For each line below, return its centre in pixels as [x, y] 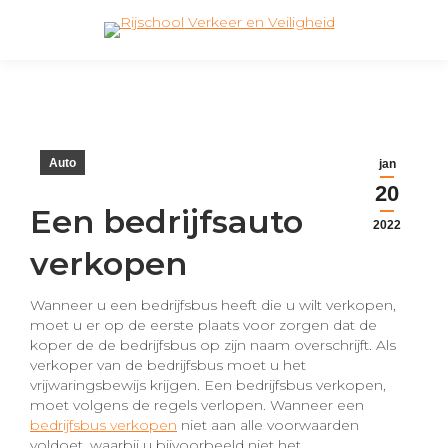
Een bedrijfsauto [166, 221]
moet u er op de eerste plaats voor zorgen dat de [203, 325]
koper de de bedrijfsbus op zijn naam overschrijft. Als [213, 345]
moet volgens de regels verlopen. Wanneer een [197, 405]
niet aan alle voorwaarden [268, 425]
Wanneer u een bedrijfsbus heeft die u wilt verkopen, [213, 305]
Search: [54, 31]
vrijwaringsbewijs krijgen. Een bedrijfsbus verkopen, [208, 385]
